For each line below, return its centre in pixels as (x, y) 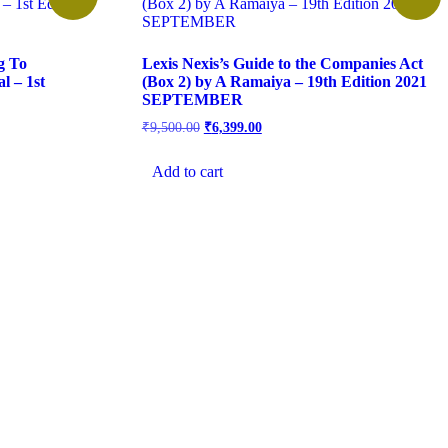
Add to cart (187, 172)
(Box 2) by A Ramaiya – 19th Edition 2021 (284, 81)
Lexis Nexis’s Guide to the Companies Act (282, 63)
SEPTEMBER (192, 99)
